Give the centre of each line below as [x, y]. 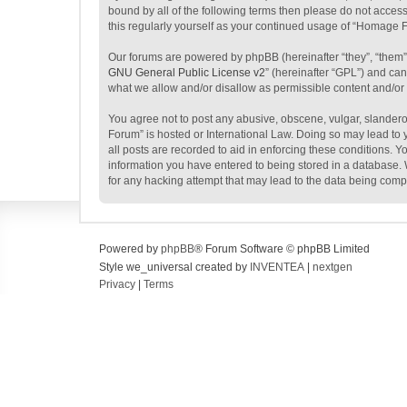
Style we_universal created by [174, 267]
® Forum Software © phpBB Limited [282, 249]
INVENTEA [277, 267]
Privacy [117, 284]
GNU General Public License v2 [187, 73]
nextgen [333, 267]
